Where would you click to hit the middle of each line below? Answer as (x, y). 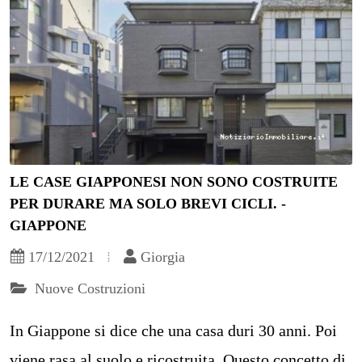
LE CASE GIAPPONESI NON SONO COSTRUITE (174, 181)
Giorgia (163, 257)
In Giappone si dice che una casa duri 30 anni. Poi (173, 330)
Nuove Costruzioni (88, 288)
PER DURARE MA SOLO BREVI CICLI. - (148, 203)
